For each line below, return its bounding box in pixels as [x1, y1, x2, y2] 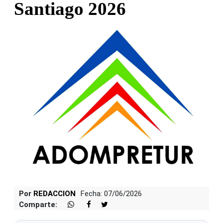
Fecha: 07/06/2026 [81, 189, 142, 198]
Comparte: [19, 200, 57, 209]
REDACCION [33, 189, 76, 198]
